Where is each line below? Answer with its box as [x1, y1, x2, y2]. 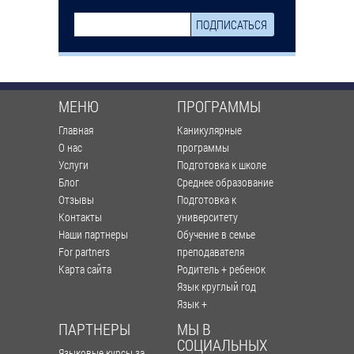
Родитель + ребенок [177, 262, 265, 277]
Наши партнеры [58, 227, 128, 243]
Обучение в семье [177, 227, 255, 243]
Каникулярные [177, 122, 242, 138]
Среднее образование [177, 175, 273, 190]
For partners [58, 244, 110, 260]
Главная [58, 122, 93, 138]
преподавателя [177, 244, 244, 260]
